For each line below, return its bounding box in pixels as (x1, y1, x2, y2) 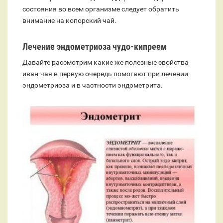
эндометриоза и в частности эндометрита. (22, 81, 163, 89)
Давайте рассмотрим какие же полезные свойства (22, 58, 189, 66)
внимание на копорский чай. (22, 16, 116, 24)
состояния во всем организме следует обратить (22, 4, 179, 13)
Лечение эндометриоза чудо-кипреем (22, 41, 167, 52)
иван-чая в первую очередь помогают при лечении (22, 69, 188, 78)
